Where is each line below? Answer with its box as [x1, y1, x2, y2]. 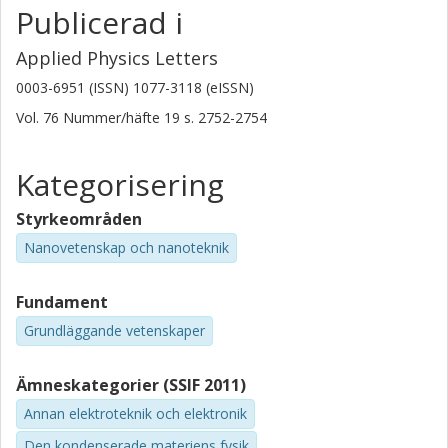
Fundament [16, 290, 108, 313]
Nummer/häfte [63, 108, 160, 127]
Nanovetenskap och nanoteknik [24, 238, 229, 257]
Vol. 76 [16, 108, 63, 127]
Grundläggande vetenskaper [24, 320, 205, 340]
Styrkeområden [16, 208, 142, 230]
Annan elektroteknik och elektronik [24, 403, 247, 423]
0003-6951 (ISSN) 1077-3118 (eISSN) [16, 78, 254, 97]
